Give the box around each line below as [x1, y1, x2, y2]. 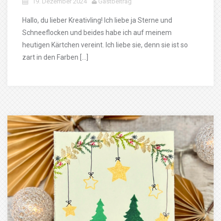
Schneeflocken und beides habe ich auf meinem [22, 29, 172, 37]
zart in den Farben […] [22, 53, 88, 61]
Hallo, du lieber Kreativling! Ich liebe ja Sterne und [22, 16, 172, 24]
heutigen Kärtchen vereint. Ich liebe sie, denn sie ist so [22, 41, 188, 49]
